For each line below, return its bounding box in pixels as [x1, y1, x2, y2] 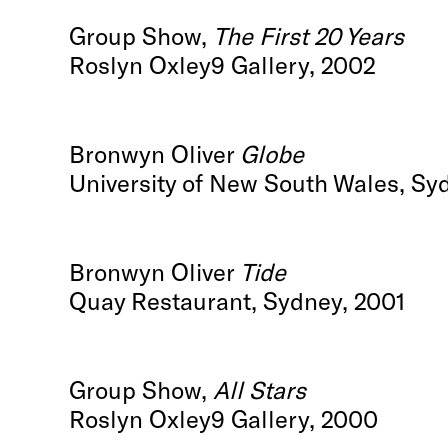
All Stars [213, 374, 307, 404]
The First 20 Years [213, 20, 405, 50]
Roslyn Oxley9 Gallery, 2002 [69, 49, 377, 79]
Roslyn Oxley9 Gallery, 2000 [69, 403, 379, 433]
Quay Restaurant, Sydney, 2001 [69, 285, 406, 315]
